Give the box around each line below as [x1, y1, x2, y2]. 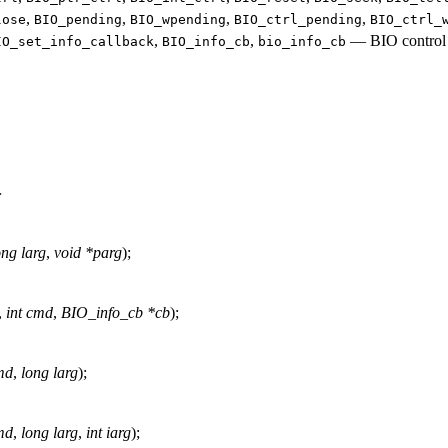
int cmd [6, 303, 53, 321]
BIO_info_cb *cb [61, 303, 170, 321]
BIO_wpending [130, 11, 226, 27]
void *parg [54, 243, 122, 261]
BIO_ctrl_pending [234, 11, 362, 27]
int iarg [86, 423, 131, 441]
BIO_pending [34, 11, 122, 27]
